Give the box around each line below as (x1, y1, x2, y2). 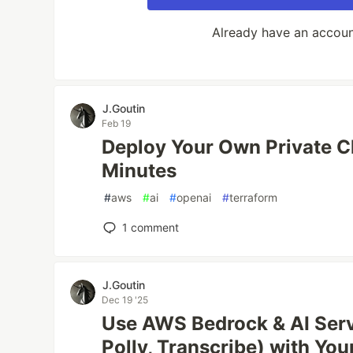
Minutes (102, 159, 177, 182)
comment (128, 221, 180, 234)
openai (176, 191, 212, 204)
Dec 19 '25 (102, 294, 149, 306)
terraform (229, 191, 278, 204)
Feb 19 (102, 117, 132, 129)
